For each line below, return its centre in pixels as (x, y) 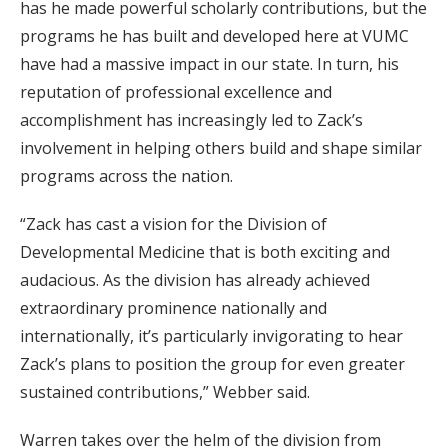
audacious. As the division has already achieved (195, 280)
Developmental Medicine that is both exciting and (205, 252)
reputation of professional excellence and (176, 92)
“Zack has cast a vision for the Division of (173, 224)
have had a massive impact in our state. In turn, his (209, 64)
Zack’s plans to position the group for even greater (212, 364)
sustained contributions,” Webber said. (165, 392)
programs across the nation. (126, 176)
